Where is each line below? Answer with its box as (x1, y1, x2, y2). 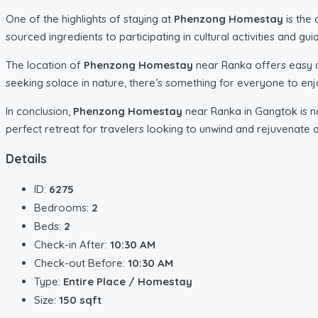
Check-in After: (34, 237, 110, 251)
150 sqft (59, 292, 102, 307)
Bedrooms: (34, 200, 92, 214)
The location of (6, 57, 84, 72)
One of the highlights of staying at (6, 11, 174, 26)
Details (6, 150, 47, 167)
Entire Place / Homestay (63, 274, 192, 288)
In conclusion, (6, 104, 73, 118)
